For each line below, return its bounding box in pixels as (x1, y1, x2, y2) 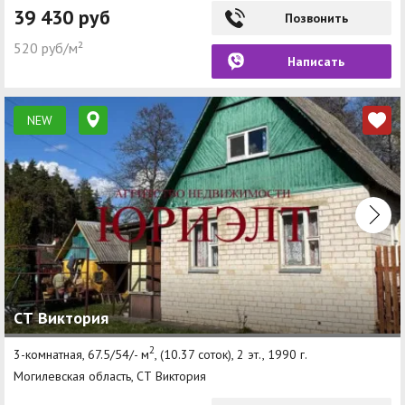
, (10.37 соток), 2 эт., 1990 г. (155, 346, 307, 363)
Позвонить (284, 9, 348, 26)
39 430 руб (14, 4, 110, 30)
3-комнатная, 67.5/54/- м (14, 346, 149, 363)
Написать (287, 52, 344, 70)
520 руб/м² (14, 38, 83, 57)
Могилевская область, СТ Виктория (14, 368, 206, 385)
